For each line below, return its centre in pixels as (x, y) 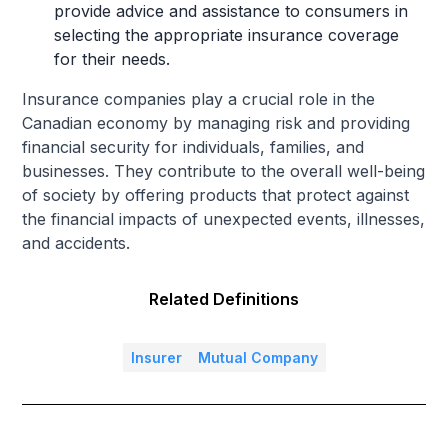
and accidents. (76, 243)
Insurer (156, 358)
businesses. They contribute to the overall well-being (224, 171)
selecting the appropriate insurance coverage (227, 35)
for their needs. (112, 59)
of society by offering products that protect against (216, 195)
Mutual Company (257, 358)
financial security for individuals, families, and (193, 147)
